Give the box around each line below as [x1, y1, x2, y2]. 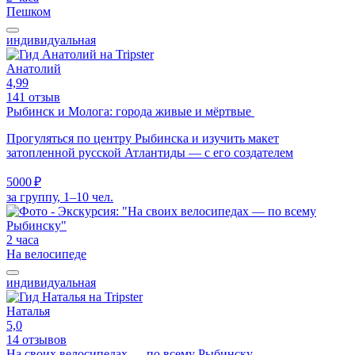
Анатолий [6, 61, 61, 75]
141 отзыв [6, 90, 60, 104]
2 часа [6, 232, 39, 246]
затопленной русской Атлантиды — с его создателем [6, 145, 293, 159]
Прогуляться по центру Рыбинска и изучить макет [6, 131, 279, 145]
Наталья [6, 303, 50, 318]
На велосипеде [6, 246, 86, 261]
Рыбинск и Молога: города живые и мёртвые [6, 104, 254, 118]
